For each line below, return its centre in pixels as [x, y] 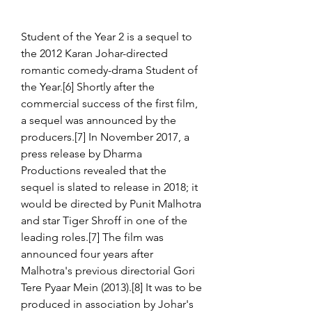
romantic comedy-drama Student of [109, 70]
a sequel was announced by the [99, 120]
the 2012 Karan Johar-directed [94, 53]
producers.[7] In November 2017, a [105, 137]
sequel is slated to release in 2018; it [109, 187]
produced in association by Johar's [107, 304]
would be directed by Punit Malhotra [111, 204]
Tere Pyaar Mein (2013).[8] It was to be [111, 287]
